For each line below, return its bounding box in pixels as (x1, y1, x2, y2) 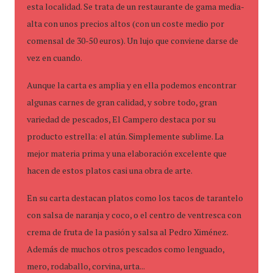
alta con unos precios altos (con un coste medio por (27, 18, 224, 29)
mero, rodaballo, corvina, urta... (27, 260, 145, 272)
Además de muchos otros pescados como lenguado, (27, 243, 224, 255)
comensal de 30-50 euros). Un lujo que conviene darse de (27, 35, 238, 46)
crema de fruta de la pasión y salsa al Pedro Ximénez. (27, 226, 228, 238)
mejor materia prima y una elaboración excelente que (27, 147, 227, 159)
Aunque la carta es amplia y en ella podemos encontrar (27, 79, 236, 91)
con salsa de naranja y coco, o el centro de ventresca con (27, 209, 241, 221)
